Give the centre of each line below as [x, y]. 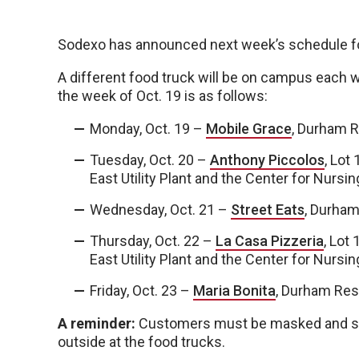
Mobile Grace [249, 129]
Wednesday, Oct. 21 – [160, 210]
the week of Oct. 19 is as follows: [163, 96]
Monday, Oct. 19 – [148, 129]
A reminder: [97, 324]
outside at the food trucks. [141, 342]
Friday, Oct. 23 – [141, 291]
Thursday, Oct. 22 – [153, 241]
